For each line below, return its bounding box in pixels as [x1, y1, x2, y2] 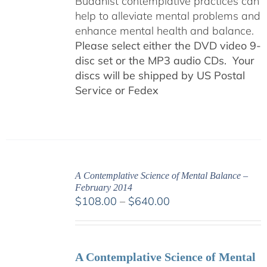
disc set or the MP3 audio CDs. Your [74, 54, 254, 67]
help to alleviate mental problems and [74, 9, 260, 23]
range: [169, 209, 200, 222]
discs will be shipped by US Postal [74, 69, 245, 82]
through [169, 238, 207, 252]
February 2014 [74, 182, 132, 193]
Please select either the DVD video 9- [74, 39, 261, 52]
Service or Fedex [74, 83, 159, 97]
